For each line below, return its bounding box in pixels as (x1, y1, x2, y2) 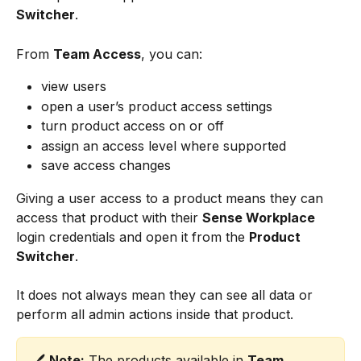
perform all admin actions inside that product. (16, 306, 293, 323)
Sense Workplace (202, 209, 315, 226)
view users (41, 78, 106, 95)
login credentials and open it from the (16, 228, 249, 245)
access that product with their (16, 209, 202, 226)
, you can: (141, 45, 202, 62)
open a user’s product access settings (41, 98, 272, 114)
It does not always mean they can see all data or (16, 287, 317, 304)
